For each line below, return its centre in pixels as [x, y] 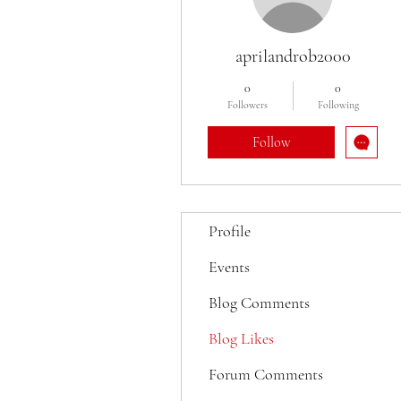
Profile [230, 231]
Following [338, 105]
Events [229, 267]
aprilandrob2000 [293, 56]
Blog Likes [241, 338]
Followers [247, 105]
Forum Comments [266, 374]
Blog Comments [259, 303]
